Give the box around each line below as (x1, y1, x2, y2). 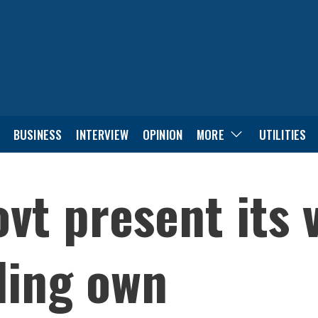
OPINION (142, 125, 183, 143)
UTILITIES (258, 125, 307, 143)
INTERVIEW (76, 125, 128, 143)
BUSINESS (13, 125, 62, 143)
